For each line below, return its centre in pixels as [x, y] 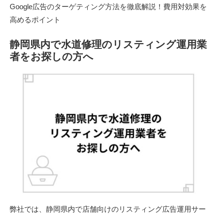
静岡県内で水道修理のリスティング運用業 [108, 44]
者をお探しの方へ [52, 56]
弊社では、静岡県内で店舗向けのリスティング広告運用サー [108, 209]
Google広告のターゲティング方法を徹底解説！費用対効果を [108, 6]
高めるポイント [35, 19]
